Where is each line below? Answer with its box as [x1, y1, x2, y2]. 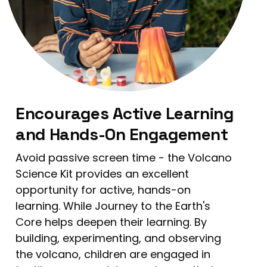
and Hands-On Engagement [15, 123, 228, 145]
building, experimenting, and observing [15, 230, 222, 246]
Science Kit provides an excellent [15, 166, 190, 181]
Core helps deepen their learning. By [15, 214, 207, 229]
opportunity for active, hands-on [15, 182, 191, 197]
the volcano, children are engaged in [15, 246, 211, 262]
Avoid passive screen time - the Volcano [15, 150, 232, 165]
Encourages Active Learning [15, 102, 234, 124]
